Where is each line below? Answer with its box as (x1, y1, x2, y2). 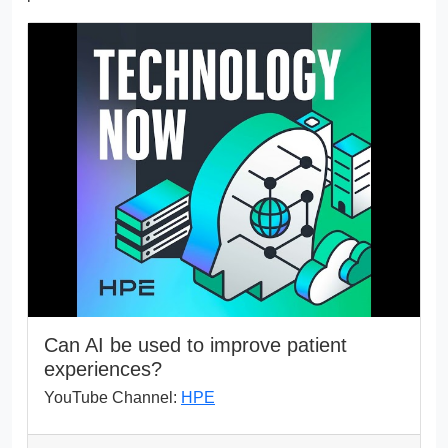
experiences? (44, 357, 162, 380)
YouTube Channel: (44, 388, 181, 406)
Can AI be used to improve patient (44, 333, 347, 356)
